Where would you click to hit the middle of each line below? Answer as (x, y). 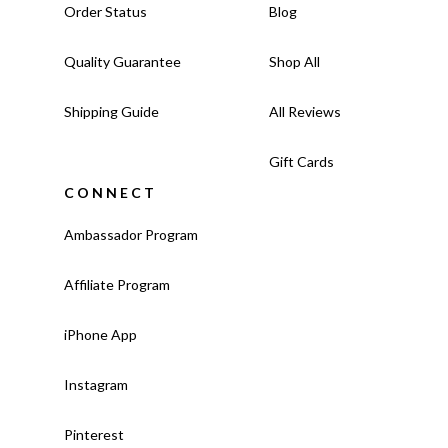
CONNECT (110, 193)
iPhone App (100, 335)
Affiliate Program (117, 285)
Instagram (96, 385)
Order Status (105, 12)
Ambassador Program (131, 235)
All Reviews (305, 112)
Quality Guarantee (122, 62)
